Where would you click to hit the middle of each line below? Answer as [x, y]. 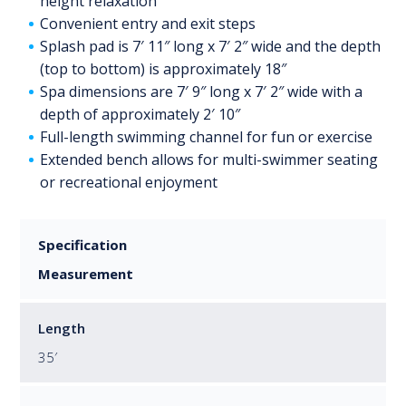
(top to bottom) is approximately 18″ [163, 69]
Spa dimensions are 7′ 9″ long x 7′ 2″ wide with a [201, 92]
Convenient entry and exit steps [148, 24]
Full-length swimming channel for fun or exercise [206, 137]
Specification [82, 245]
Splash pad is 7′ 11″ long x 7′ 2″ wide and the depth [210, 46]
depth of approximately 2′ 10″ [140, 114]
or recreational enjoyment [129, 182]
